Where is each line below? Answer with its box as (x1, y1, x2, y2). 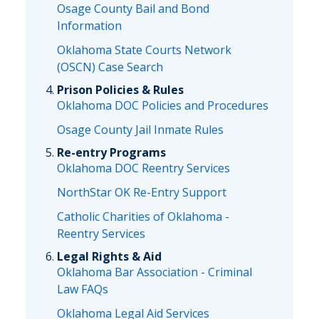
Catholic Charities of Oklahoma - (57, 209, 229, 224)
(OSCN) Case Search (57, 59, 163, 75)
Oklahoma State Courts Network (57, 42, 231, 58)
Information (57, 18, 122, 33)
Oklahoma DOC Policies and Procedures (57, 98, 268, 113)
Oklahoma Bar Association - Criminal (57, 264, 252, 280)
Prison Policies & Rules (57, 82, 184, 98)
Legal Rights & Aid (57, 249, 162, 264)
